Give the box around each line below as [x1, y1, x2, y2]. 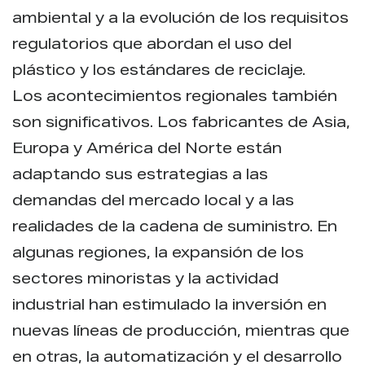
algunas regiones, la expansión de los [12, 246, 304, 262]
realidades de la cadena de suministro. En [12, 220, 337, 235]
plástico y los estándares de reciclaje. [12, 64, 306, 79]
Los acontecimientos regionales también [12, 90, 337, 105]
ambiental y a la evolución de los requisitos [12, 11, 349, 27]
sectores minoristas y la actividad [12, 272, 279, 288]
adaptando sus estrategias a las [12, 168, 268, 183]
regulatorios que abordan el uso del [12, 37, 292, 53]
